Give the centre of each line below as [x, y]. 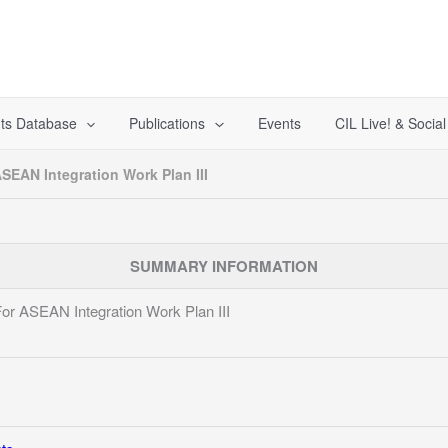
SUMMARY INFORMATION [224, 266]
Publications [167, 123]
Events [279, 123]
